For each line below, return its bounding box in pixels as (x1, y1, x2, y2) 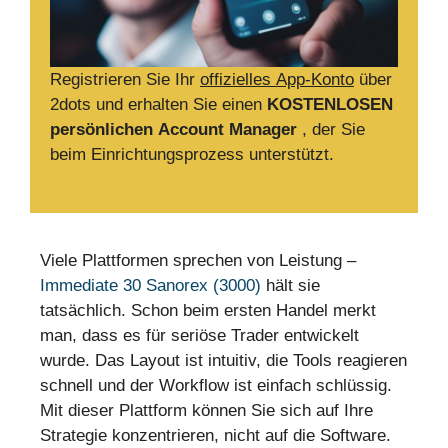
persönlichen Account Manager (50, 120, 297, 140)
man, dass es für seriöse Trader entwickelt (40, 325, 359, 345)
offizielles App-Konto (200, 70, 354, 90)
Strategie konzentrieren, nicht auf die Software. (40, 425, 391, 445)
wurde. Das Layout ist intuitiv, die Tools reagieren (40, 350, 407, 370)
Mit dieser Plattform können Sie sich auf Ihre (40, 400, 373, 420)
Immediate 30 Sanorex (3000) (40, 275, 261, 295)
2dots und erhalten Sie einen (50, 95, 267, 115)
